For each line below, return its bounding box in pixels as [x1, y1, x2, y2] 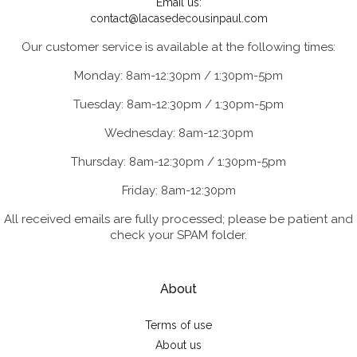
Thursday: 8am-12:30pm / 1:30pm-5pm [71, 155, 286, 170]
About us [155, 339, 202, 352]
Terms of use [145, 319, 212, 332]
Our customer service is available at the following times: [22, 40, 335, 55]
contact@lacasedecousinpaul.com [89, 12, 268, 25]
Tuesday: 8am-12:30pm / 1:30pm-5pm [73, 97, 284, 112]
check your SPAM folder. [110, 228, 247, 243]
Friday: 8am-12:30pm [121, 183, 236, 198]
